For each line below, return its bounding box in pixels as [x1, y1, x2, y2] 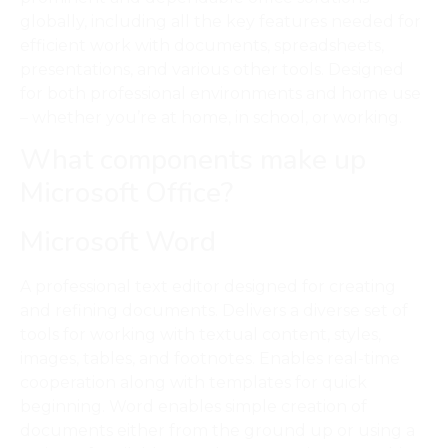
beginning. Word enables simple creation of [20, 397, 367, 417]
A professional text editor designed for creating [20, 277, 396, 297]
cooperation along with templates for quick [20, 373, 367, 393]
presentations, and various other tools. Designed [20, 60, 404, 80]
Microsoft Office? [20, 174, 233, 213]
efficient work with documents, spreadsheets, [20, 36, 384, 56]
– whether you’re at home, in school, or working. [20, 108, 402, 128]
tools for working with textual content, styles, [20, 325, 381, 345]
